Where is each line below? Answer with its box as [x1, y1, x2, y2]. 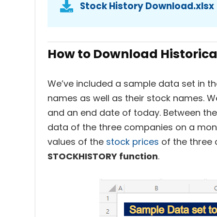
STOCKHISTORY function [47, 150, 158, 162]
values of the [47, 136, 106, 148]
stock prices [106, 136, 161, 148]
